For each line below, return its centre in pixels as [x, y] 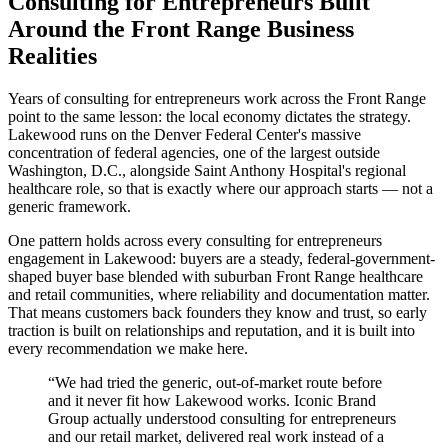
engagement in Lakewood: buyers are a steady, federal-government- [221, 258]
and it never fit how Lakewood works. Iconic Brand [212, 400]
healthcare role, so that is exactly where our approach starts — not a [220, 188]
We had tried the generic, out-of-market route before [218, 382]
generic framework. [69, 206]
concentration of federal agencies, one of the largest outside [194, 152]
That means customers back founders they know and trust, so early [217, 312]
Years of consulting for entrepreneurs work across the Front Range [217, 98]
